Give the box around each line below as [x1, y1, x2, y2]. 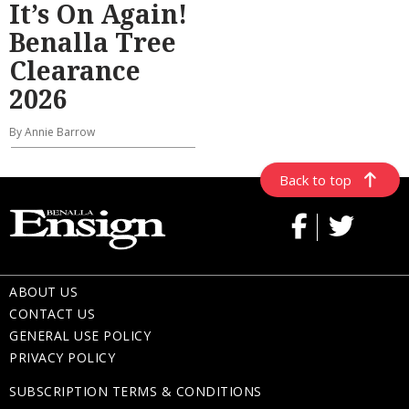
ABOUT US [9, 283, 78, 301]
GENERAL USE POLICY [9, 327, 151, 345]
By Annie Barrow [9, 124, 95, 141]
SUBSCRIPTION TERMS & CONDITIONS [9, 383, 262, 401]
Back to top [279, 171, 352, 190]
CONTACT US [9, 305, 95, 323]
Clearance [9, 53, 141, 89]
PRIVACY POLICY [9, 349, 115, 367]
